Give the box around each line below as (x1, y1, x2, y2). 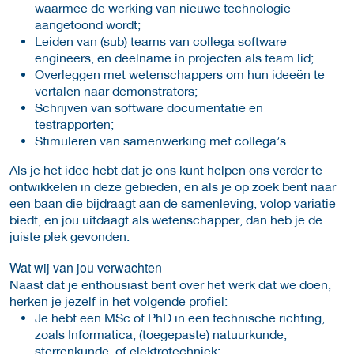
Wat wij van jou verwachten (9, 258, 162, 277)
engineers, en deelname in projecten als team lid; (35, 49, 314, 65)
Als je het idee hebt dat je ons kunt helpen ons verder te (9, 161, 322, 177)
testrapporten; (35, 115, 114, 131)
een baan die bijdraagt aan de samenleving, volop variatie (9, 194, 336, 210)
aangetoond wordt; (35, 16, 141, 32)
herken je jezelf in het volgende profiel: (9, 292, 228, 308)
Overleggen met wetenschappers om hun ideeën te (35, 66, 325, 81)
